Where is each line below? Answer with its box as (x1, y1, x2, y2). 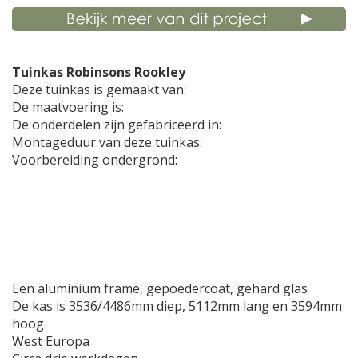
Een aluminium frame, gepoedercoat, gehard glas (12, 279, 308, 297)
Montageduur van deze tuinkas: (12, 133, 205, 151)
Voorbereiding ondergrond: (12, 150, 177, 169)
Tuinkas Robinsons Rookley (12, 62, 185, 81)
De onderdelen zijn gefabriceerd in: (12, 115, 221, 133)
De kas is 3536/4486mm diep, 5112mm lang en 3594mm (12, 296, 342, 315)
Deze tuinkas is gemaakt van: (12, 80, 189, 98)
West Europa (12, 332, 89, 350)
